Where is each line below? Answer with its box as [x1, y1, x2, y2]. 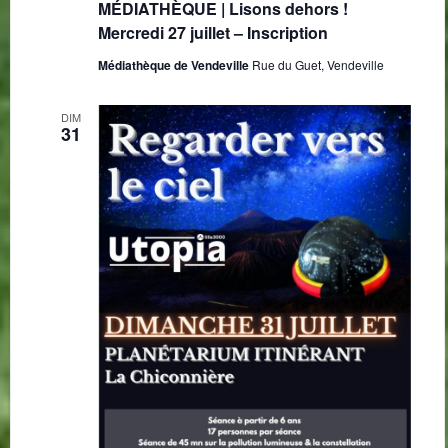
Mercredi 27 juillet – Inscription [97, 20, 328, 44]
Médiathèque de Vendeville [97, 55, 252, 74]
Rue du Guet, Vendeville [251, 55, 384, 73]
